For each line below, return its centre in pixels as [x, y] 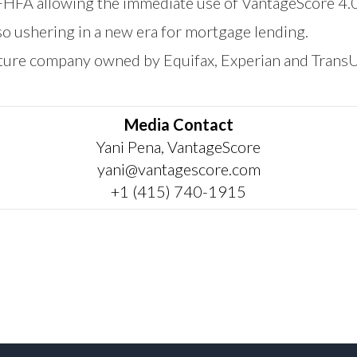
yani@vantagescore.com [178, 169]
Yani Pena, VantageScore [178, 146]
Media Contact [178, 124]
